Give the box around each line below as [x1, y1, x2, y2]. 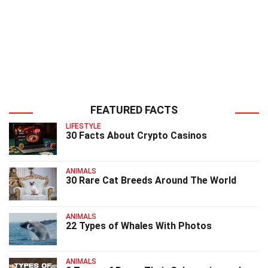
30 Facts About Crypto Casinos [66, 129, 207, 141]
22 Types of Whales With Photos [66, 220, 212, 232]
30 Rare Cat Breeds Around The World [66, 175, 236, 187]
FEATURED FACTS [90, 103, 178, 116]
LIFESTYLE [66, 121, 101, 130]
